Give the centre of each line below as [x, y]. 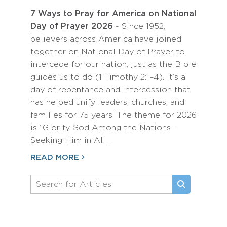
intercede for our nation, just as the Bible [113, 65]
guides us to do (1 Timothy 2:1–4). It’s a [108, 77]
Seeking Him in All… [71, 141]
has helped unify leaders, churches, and [107, 103]
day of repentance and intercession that [110, 90]
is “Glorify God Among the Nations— [104, 128]
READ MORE [55, 157]
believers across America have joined [106, 39]
